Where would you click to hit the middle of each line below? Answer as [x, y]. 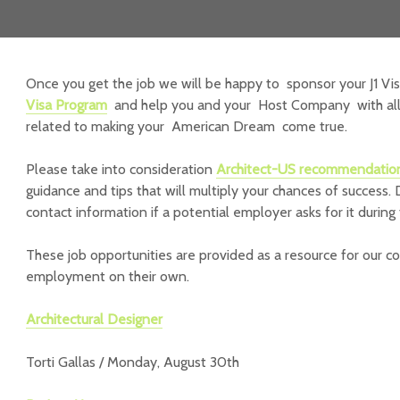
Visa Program [67, 105]
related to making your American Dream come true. [187, 126]
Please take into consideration [121, 169]
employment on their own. [108, 276]
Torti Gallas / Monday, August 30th [133, 362]
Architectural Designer [94, 319]
